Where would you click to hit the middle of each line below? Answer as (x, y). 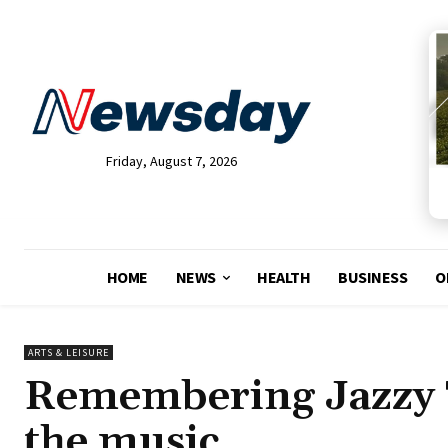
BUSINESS (373, 277)
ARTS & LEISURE (68, 353)
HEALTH (284, 277)
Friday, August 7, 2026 (171, 161)
